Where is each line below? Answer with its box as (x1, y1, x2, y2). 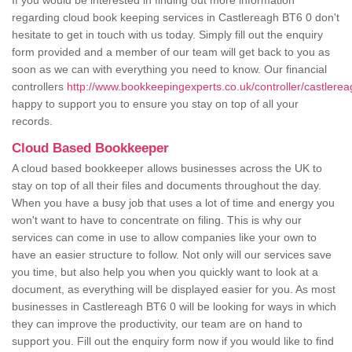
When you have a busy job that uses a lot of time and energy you (12, 196, 335, 210)
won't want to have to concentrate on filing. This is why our (12, 214, 302, 227)
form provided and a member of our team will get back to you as (12, 46, 330, 59)
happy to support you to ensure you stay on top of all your (12, 97, 299, 111)
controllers (12, 80, 67, 93)
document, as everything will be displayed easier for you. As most (12, 283, 335, 296)
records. (12, 115, 56, 128)
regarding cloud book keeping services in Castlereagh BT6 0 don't (12, 11, 339, 24)
